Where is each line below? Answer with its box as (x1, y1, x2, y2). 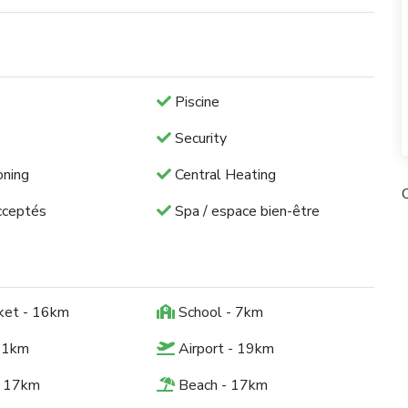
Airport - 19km (174, 338, 274, 359)
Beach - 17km (174, 374, 268, 395)
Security (170, 127, 227, 148)
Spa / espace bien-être (170, 200, 320, 221)
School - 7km (174, 301, 263, 322)
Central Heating (170, 164, 276, 185)
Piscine (170, 91, 219, 112)
